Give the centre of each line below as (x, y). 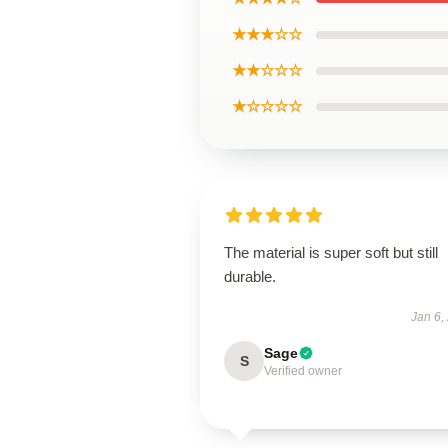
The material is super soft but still (331, 252)
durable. (250, 276)
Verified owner (303, 371)
